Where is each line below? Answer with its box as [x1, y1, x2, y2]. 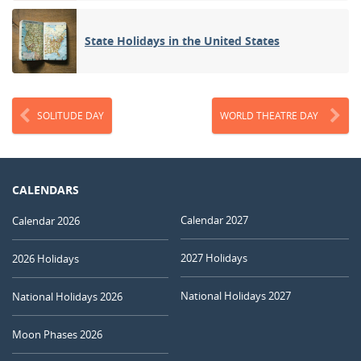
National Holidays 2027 [180, 288, 291, 303]
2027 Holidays [180, 250, 247, 265]
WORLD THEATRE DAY [220, 108, 318, 122]
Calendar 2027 [180, 212, 248, 227]
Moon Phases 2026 [12, 326, 102, 342]
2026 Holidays [12, 251, 79, 266]
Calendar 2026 [12, 213, 80, 228]
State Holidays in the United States [85, 32, 280, 48]
